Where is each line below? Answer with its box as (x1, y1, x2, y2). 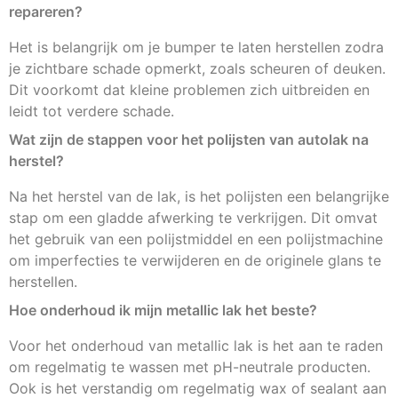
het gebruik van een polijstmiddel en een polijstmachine (9, 229, 383, 248)
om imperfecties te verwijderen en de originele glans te (9, 251, 381, 269)
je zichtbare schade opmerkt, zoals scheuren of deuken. (9, 59, 386, 77)
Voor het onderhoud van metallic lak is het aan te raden (9, 336, 383, 354)
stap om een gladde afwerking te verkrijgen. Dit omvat (9, 208, 378, 227)
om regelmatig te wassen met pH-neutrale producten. (9, 357, 370, 376)
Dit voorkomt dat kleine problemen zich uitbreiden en (9, 80, 370, 99)
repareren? (9, 2, 83, 20)
